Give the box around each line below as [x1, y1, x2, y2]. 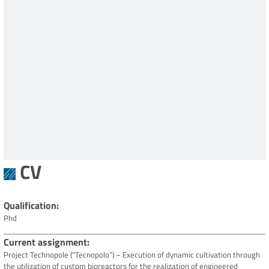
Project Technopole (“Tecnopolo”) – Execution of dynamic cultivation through [4, 249, 260, 261]
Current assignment [4, 235, 87, 250]
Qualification [4, 198, 56, 213]
